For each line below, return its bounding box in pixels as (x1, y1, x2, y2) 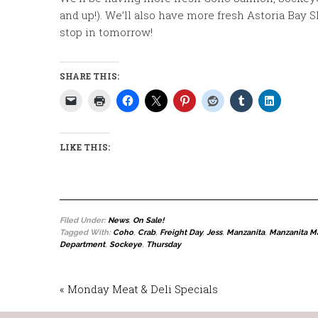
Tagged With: (60, 228, 113, 237)
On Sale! (133, 216, 164, 225)
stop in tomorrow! (60, 25, 153, 39)
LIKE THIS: (60, 141, 110, 153)
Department (60, 240, 105, 249)
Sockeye (109, 240, 142, 249)
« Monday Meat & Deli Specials (60, 282, 218, 296)
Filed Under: (60, 216, 108, 225)
